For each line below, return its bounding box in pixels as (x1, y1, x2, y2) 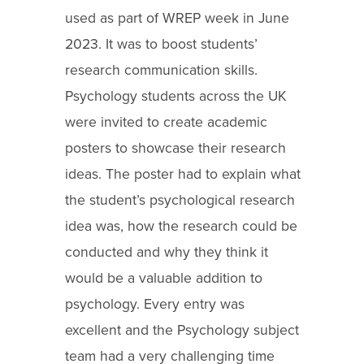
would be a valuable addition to (65, 269, 262, 287)
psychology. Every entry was (65, 295, 245, 313)
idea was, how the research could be (65, 217, 297, 235)
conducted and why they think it (65, 243, 268, 261)
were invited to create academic (65, 113, 267, 131)
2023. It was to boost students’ (65, 35, 258, 53)
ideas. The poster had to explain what (65, 165, 301, 183)
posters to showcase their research (65, 139, 286, 157)
